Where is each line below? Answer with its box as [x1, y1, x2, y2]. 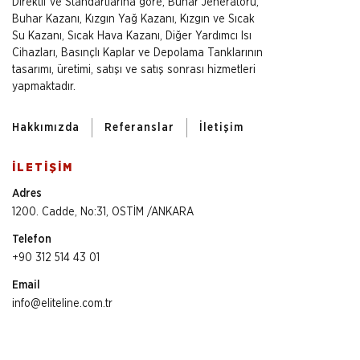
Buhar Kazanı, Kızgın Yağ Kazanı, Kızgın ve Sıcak [12, 13, 255, 25]
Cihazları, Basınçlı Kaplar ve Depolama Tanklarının [12, 47, 263, 59]
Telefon [12, 233, 51, 245]
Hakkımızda [12, 121, 80, 133]
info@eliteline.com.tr [12, 297, 112, 309]
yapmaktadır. [12, 80, 76, 92]
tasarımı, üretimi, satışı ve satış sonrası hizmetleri [12, 63, 256, 76]
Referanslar [104, 121, 174, 133]
